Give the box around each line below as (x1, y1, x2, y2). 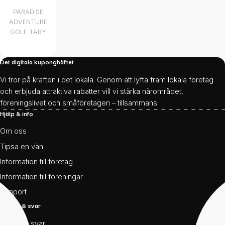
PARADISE (13, 8, 43, 16)
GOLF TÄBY (10, 28, 46, 36)
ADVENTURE (9, 18, 47, 26)
